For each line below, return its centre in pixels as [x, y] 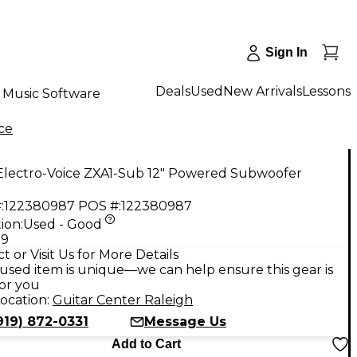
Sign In [286, 52]
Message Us [185, 321]
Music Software [51, 93]
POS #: [100, 206]
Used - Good [63, 224]
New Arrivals [263, 91]
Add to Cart [146, 343]
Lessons [326, 91]
